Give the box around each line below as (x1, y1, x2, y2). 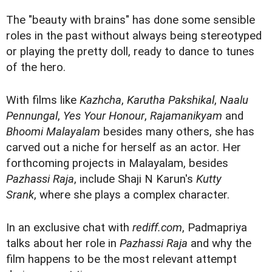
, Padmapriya (182, 221, 247, 235)
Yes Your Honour (63, 109, 144, 123)
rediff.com (132, 221, 182, 235)
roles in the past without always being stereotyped (6, 29, 262, 43)
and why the (188, 237, 251, 251)
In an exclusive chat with (6, 221, 132, 235)
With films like (6, 93, 80, 107)
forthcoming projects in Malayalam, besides (6, 157, 228, 171)
